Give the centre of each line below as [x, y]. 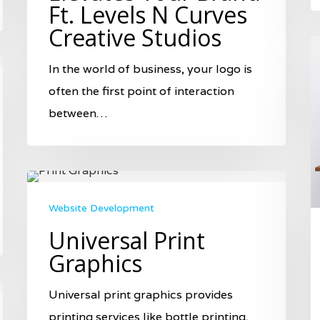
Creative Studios [135, 38]
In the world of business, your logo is [150, 69]
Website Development [101, 208]
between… [78, 114]
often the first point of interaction [141, 91]
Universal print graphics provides [141, 294]
